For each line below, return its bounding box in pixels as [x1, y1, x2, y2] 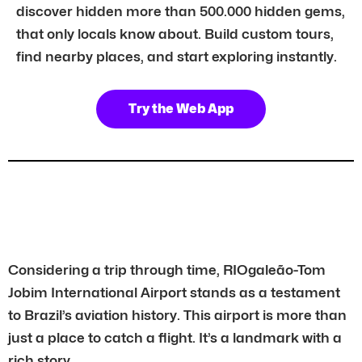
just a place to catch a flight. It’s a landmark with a [8, 329, 342, 346]
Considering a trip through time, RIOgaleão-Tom [8, 261, 326, 278]
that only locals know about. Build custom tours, [16, 25, 334, 42]
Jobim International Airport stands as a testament [8, 284, 340, 301]
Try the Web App [128, 100, 234, 116]
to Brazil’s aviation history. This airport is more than [8, 306, 347, 323]
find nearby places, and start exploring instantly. [16, 48, 337, 65]
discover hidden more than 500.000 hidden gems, [16, 2, 345, 19]
